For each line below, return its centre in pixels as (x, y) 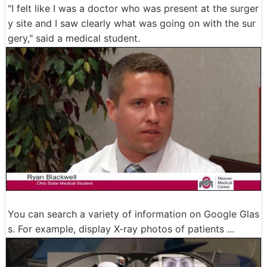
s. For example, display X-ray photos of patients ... (121, 229)
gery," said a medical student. (74, 38)
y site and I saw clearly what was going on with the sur (132, 23)
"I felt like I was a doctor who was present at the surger (133, 8)
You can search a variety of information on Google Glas (133, 214)
